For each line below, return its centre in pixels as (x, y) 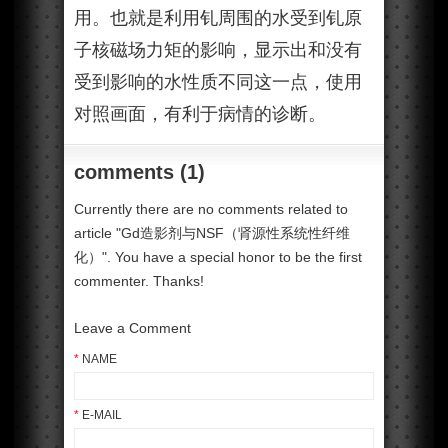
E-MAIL (100, 415)
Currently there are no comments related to (211, 209)
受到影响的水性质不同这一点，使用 (218, 82)
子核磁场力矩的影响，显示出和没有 (218, 50)
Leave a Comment (132, 327)
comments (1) (139, 171)
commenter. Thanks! (139, 281)
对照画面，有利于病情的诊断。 (200, 114)
